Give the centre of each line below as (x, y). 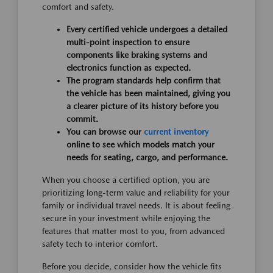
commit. (82, 119)
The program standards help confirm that (144, 81)
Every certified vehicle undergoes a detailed (147, 30)
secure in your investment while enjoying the (126, 218)
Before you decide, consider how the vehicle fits (132, 267)
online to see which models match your (140, 145)
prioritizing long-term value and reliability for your (136, 193)
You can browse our (105, 132)
